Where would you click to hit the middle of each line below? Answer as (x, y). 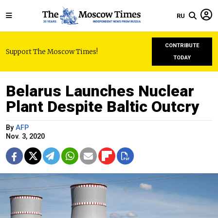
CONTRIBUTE (182, 45)
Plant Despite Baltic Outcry (103, 107)
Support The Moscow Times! (52, 52)
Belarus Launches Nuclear (100, 91)
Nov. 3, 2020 (25, 136)
